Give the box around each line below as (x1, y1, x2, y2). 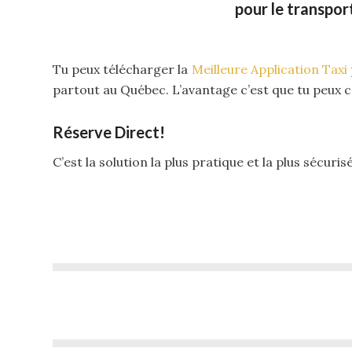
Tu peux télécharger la (53, 61, 192, 78)
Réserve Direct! (53, 123, 165, 142)
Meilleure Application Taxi (191, 61, 347, 78)
